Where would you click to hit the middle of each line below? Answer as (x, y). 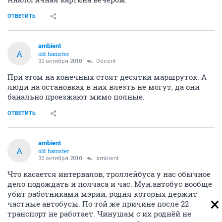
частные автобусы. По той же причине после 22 (98, 204)
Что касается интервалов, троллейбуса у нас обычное (109, 174)
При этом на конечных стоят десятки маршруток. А (107, 77)
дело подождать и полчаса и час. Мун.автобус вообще (110, 184)
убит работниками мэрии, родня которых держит (102, 194)
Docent (106, 61)
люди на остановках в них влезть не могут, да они (104, 87)
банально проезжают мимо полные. (76, 97)
